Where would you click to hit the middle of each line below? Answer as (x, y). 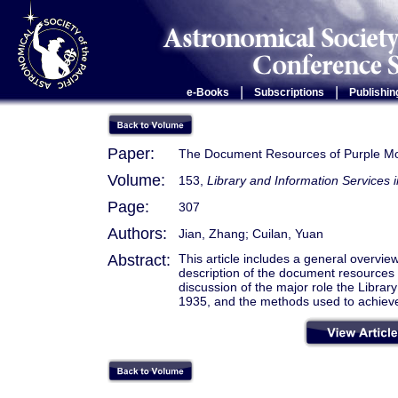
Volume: (136, 180)
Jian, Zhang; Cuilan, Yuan (251, 234)
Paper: (131, 154)
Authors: (137, 234)
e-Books (207, 92)
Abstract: (139, 260)
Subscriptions (289, 92)
